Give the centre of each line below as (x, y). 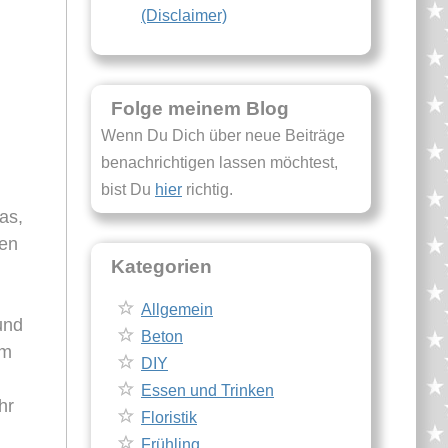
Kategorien (161, 266)
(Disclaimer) (184, 15)
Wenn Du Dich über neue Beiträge (223, 135)
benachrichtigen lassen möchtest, (219, 162)
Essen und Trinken (207, 390)
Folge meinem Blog (200, 108)
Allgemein (177, 309)
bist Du (128, 189)
